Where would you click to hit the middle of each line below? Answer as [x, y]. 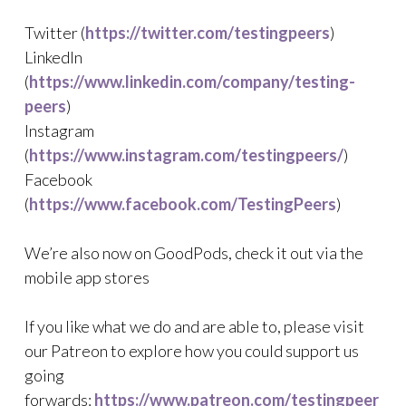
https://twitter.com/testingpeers [208, 33]
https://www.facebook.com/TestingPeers [183, 204]
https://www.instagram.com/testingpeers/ [186, 155]
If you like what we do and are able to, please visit [194, 326]
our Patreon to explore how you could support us [192, 351]
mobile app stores [87, 277]
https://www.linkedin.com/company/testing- [192, 82]
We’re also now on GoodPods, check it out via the [194, 253]
